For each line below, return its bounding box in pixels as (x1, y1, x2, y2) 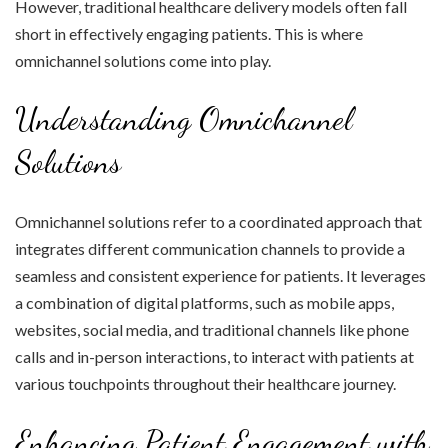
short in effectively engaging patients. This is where (15, 24, 363, 44)
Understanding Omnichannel (15, 100, 352, 139)
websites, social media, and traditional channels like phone (15, 320, 409, 340)
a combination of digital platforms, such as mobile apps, (15, 293, 394, 313)
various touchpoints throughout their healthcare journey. (15, 374, 396, 394)
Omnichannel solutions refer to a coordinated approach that (15, 212, 422, 232)
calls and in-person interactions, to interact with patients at (15, 347, 414, 367)
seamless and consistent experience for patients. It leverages (15, 266, 426, 286)
